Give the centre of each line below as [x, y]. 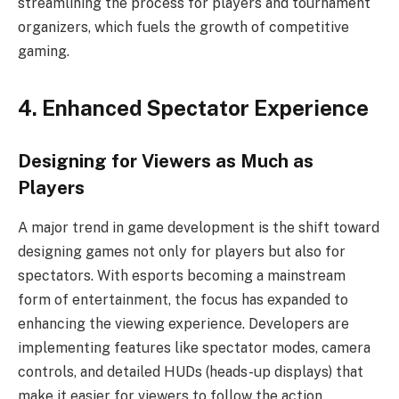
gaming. [44, 52]
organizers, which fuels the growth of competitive [183, 28]
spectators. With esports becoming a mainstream [182, 275]
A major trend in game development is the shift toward [199, 227]
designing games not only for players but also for [182, 251]
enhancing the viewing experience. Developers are [183, 323]
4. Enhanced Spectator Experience [193, 107]
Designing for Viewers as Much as [166, 162]
